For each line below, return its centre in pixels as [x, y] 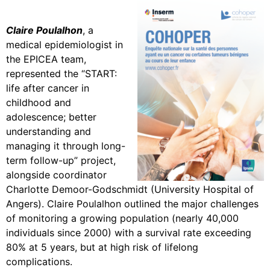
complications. [39, 262]
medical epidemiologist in [64, 45]
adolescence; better [51, 117]
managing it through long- [66, 146]
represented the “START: [61, 74]
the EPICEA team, [46, 59]
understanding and [49, 132]
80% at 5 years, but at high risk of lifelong [102, 247]
